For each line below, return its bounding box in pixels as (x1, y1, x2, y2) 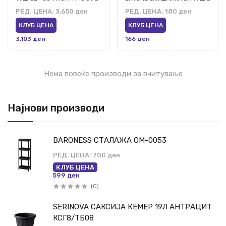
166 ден (125, 35, 150, 43)
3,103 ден (16, 35, 45, 43)
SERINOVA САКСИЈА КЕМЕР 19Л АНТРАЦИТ (53, 202, 212, 211)
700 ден (91, 151, 120, 159)
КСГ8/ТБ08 (53, 213, 94, 222)
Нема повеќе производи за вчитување (43, 69, 183, 78)
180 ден (163, 8, 191, 16)
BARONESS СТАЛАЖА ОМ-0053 (53, 135, 166, 145)
